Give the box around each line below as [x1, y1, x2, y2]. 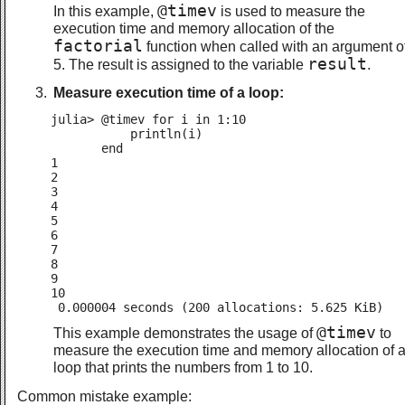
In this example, [53, 2, 157, 19]
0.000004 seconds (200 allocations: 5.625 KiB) [51, 299, 383, 315]
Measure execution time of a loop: [53, 83, 284, 100]
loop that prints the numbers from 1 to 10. [53, 359, 313, 376]
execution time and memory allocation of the [53, 19, 334, 36]
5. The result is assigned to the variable [53, 55, 307, 72]
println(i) [51, 126, 202, 141]
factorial [53, 36, 143, 55]
